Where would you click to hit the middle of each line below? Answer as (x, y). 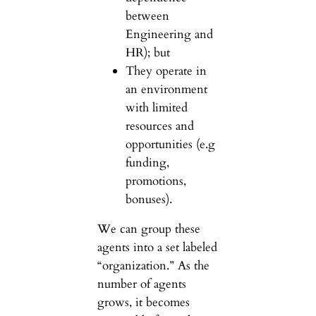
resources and (159, 126)
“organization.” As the (153, 266)
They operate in (166, 71)
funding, (147, 162)
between (147, 16)
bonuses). (148, 199)
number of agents (141, 284)
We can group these (148, 229)
